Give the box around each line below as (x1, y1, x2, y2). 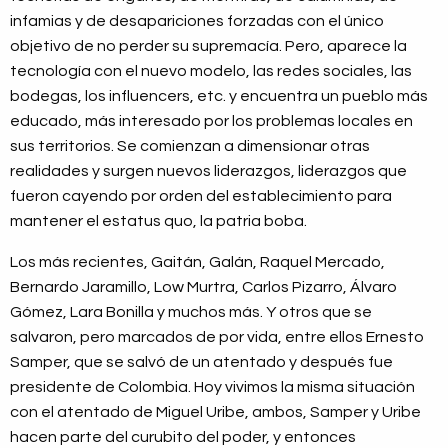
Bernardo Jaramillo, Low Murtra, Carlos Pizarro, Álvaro (10, 279, 397, 296)
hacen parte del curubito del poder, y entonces (10, 429, 356, 446)
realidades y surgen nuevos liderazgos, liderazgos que (10, 163, 407, 180)
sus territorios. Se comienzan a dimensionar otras (10, 138, 370, 155)
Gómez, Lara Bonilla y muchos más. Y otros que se (10, 304, 372, 321)
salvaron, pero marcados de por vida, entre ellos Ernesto (10, 329, 424, 346)
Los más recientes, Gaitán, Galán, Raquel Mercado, (10, 254, 385, 271)
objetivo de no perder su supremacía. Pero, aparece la (10, 38, 407, 55)
